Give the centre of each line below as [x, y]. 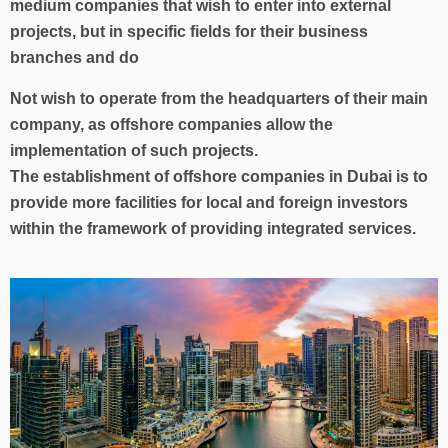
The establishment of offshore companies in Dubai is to [219, 176]
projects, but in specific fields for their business [189, 31]
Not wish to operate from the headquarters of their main [219, 98]
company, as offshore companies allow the [171, 124]
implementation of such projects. [134, 150]
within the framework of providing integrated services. [213, 228]
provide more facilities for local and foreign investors [209, 202]
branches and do [74, 57]
